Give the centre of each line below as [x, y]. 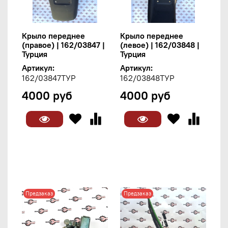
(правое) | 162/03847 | [63, 45]
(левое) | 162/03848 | [160, 45]
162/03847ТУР [49, 78]
